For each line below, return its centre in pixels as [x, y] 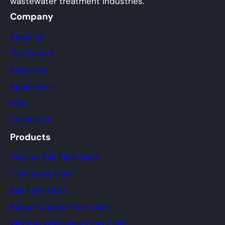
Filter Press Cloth [41, 174]
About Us [27, 37]
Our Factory [32, 53]
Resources [29, 70]
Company [32, 17]
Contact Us [31, 120]
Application [31, 86]
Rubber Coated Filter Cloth [60, 207]
